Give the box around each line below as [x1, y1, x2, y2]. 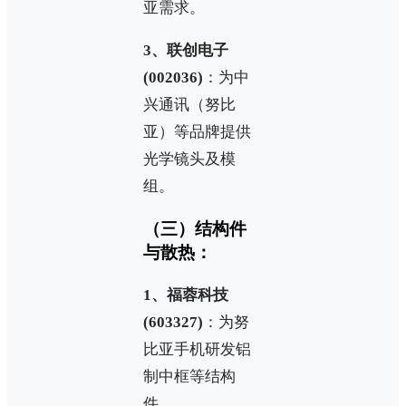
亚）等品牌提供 [143, 123, 251, 141]
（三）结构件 [143, 219, 246, 239]
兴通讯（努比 [143, 96, 236, 114]
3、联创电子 [143, 42, 228, 60]
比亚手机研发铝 [143, 340, 251, 358]
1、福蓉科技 [143, 285, 228, 304]
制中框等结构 [143, 367, 236, 385]
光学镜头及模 [143, 150, 236, 169]
